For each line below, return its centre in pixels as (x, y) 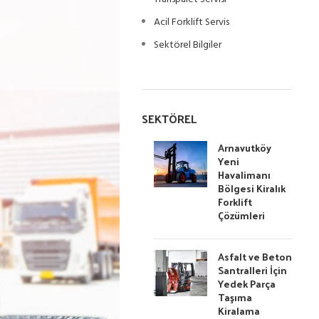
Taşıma (235, 297)
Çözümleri (242, 215)
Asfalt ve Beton (255, 257)
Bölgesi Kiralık (252, 188)
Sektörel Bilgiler (188, 45)
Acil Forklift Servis (192, 22)
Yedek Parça (247, 284)
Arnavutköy (245, 148)
